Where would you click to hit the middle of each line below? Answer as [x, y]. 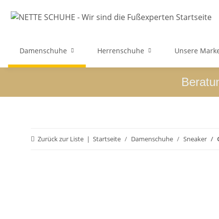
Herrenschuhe [121, 51]
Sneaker [195, 139]
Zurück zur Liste [61, 139]
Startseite [107, 139]
